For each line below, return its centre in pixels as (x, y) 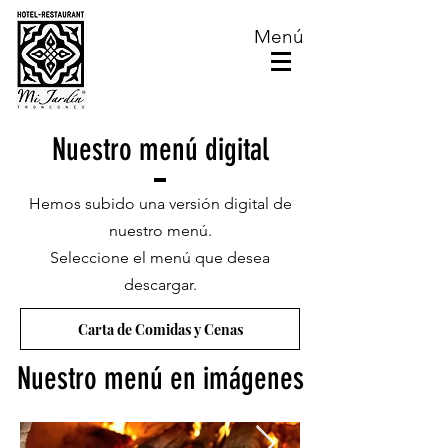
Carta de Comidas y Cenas (160, 329)
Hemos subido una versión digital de (160, 203)
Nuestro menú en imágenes (160, 378)
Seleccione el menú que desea (160, 257)
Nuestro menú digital (160, 149)
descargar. (160, 284)
